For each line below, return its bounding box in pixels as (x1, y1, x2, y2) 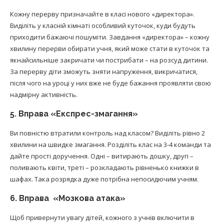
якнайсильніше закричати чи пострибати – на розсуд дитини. (10, 55, 208, 65)
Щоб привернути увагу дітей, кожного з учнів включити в (10, 213, 194, 222)
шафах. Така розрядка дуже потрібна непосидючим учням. (10, 174, 198, 184)
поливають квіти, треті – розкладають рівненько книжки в (10, 163, 199, 172)
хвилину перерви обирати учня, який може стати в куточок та (10, 44, 209, 53)
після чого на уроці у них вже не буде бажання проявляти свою (10, 78, 211, 88)
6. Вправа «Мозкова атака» (10, 193, 125, 203)
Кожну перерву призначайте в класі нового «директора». (10, 9, 194, 19)
